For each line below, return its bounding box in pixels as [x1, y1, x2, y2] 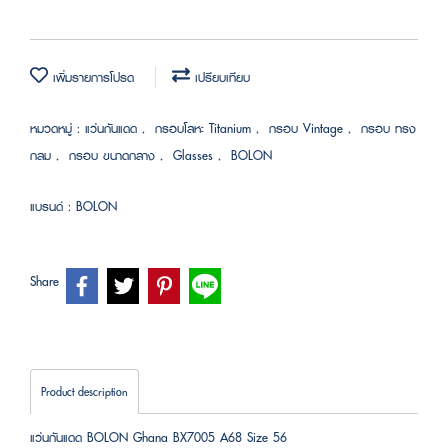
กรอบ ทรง [361, 117, 416, 139]
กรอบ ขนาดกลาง [69, 144, 160, 166]
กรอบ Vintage [269, 117, 348, 139]
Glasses [173, 144, 218, 166]
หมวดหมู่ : [30, 117, 85, 139]
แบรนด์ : [30, 195, 76, 217]
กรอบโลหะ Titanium [155, 117, 256, 139]
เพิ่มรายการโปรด [48, 66, 134, 88]
